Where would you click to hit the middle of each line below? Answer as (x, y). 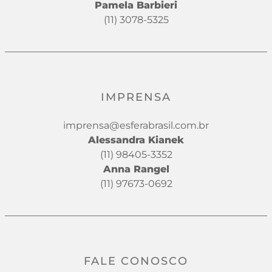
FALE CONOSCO (136, 261)
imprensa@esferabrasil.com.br (136, 125)
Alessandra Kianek (136, 140)
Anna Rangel (136, 169)
